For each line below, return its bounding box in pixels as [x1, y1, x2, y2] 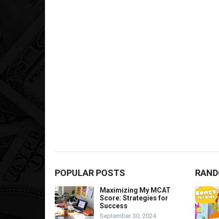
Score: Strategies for [100, 194, 168, 202]
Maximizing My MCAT [100, 186, 171, 194]
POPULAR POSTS [55, 168, 125, 178]
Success [100, 202, 128, 210]
